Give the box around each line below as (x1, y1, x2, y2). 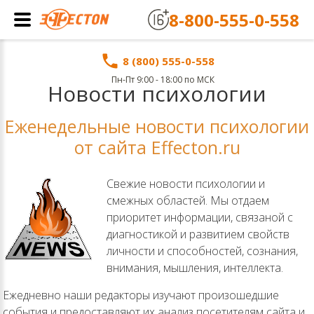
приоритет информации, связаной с (107, 210, 293, 225)
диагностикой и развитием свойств (107, 226, 289, 242)
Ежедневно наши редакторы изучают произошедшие (3, 287, 279, 303)
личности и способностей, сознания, (107, 243, 298, 259)
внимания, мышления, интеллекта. (107, 260, 283, 275)
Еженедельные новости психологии (5, 114, 309, 138)
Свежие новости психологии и (107, 176, 265, 191)
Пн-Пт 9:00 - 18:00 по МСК (111, 74, 214, 86)
